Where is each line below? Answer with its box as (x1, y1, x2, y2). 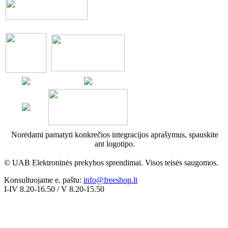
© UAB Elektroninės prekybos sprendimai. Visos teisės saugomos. (4, 158, 218, 167)
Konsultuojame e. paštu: (4, 175, 83, 184)
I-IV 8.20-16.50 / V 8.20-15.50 (4, 184, 104, 193)
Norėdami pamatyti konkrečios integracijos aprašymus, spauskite (11, 130, 218, 139)
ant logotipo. (94, 139, 135, 148)
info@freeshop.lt (83, 175, 137, 184)
